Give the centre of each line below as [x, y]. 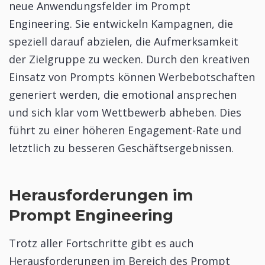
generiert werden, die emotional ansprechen [123, 94]
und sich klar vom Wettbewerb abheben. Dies [125, 112]
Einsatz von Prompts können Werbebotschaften [132, 77]
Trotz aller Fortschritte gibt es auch [101, 243]
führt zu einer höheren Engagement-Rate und [125, 130]
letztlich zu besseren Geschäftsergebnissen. [121, 148]
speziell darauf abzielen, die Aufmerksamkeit [124, 41]
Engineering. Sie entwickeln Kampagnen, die [121, 23]
